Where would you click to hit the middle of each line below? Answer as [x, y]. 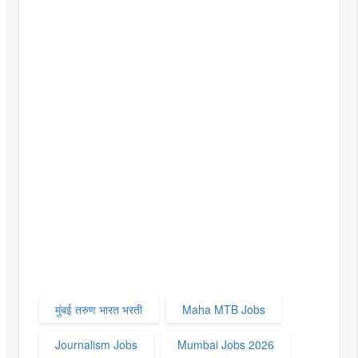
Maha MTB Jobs [223, 310]
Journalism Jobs [96, 345]
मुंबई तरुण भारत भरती [98, 310]
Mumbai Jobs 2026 [225, 345]
